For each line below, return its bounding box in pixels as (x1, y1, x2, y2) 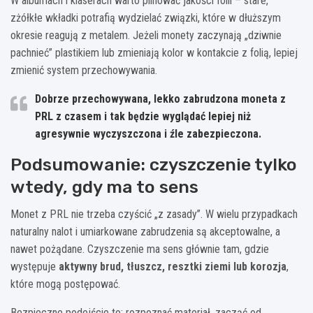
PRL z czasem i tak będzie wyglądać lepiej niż (35, 109, 251, 123)
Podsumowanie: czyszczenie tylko (10, 154, 297, 175)
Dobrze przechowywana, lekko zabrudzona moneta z (35, 92, 286, 105)
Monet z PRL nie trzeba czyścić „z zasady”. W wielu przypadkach (10, 207, 298, 221)
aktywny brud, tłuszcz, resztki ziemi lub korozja (59, 259, 286, 273)
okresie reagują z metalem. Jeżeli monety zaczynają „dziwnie (10, 28, 282, 42)
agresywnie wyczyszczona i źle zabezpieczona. (35, 126, 261, 140)
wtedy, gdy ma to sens (10, 176, 198, 197)
